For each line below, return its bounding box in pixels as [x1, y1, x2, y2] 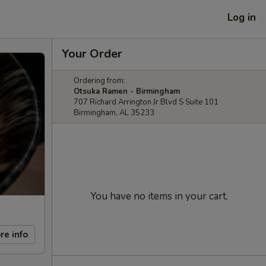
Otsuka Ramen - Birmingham [74, 86, 180, 97]
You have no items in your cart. [90, 189, 228, 203]
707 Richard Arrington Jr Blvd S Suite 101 [74, 97, 218, 107]
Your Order [62, 46, 122, 62]
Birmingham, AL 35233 [74, 107, 154, 118]
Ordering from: [74, 75, 125, 86]
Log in [227, 10, 256, 24]
